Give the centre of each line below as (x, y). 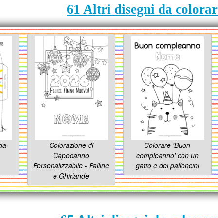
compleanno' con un (167, 155)
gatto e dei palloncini (167, 166)
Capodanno (71, 155)
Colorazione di (71, 145)
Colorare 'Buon (167, 145)
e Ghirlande (71, 176)
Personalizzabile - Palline (71, 166)
